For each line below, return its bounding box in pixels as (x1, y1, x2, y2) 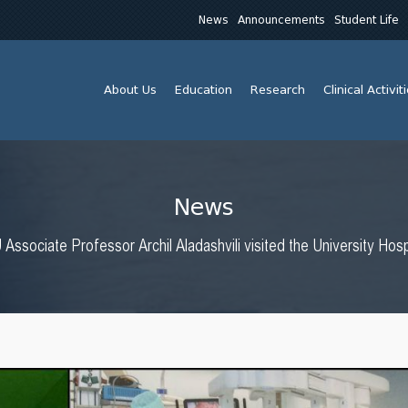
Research (250, 82, 305, 97)
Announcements (238, 13, 325, 26)
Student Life (334, 13, 399, 26)
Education (175, 82, 232, 97)
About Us (104, 82, 157, 97)
